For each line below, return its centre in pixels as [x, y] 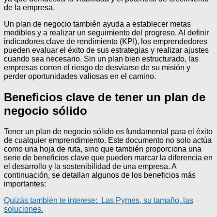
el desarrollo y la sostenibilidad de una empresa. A [90, 167]
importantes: [25, 184]
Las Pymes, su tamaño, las [147, 201]
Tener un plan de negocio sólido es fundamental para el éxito [108, 132]
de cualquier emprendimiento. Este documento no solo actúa [108, 140]
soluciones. [23, 209]
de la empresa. [29, 8]
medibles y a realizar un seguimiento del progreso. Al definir [106, 33]
